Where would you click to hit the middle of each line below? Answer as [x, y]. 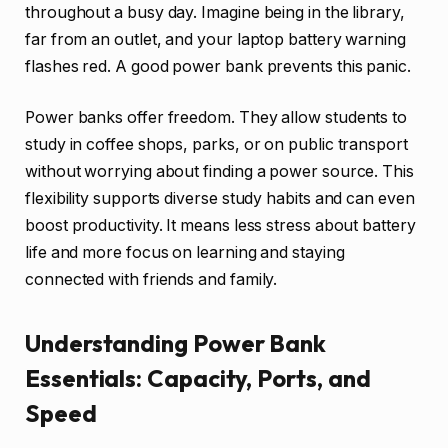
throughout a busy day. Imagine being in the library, [215, 12]
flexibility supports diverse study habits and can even [220, 199]
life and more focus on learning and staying [185, 253]
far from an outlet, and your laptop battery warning [215, 39]
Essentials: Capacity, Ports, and [198, 377]
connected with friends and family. [151, 280]
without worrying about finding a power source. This [219, 172]
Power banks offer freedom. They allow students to [216, 118]
